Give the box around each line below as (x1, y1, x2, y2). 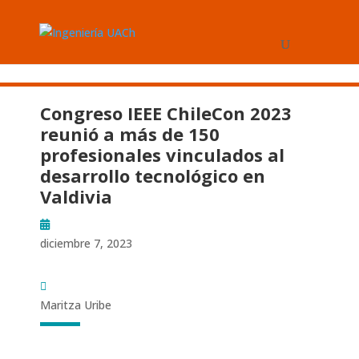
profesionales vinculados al (40, 143, 284, 167)
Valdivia (40, 184, 112, 208)
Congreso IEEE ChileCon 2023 (40, 101, 292, 125)
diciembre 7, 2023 (40, 236, 132, 251)
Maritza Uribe (40, 297, 111, 313)
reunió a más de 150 (40, 122, 220, 146)
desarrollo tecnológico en (40, 163, 265, 188)
